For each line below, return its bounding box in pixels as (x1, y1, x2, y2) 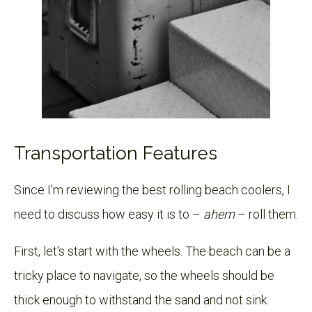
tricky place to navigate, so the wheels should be (14, 267, 274, 283)
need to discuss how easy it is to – (14, 206, 203, 221)
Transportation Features (14, 142, 217, 164)
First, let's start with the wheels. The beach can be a (14, 243, 290, 258)
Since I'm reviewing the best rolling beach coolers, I (14, 182, 290, 197)
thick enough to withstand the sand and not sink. (14, 292, 269, 307)
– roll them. (235, 206, 298, 221)
